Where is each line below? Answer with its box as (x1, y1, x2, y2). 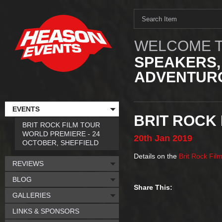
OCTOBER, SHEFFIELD (22, 139, 99, 147)
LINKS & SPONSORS (12, 207, 79, 215)
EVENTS (12, 105, 40, 113)
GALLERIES (12, 191, 51, 199)
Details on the (134, 152, 179, 160)
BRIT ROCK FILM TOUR (22, 121, 100, 129)
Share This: (134, 183, 172, 191)
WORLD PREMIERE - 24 (22, 130, 100, 138)
